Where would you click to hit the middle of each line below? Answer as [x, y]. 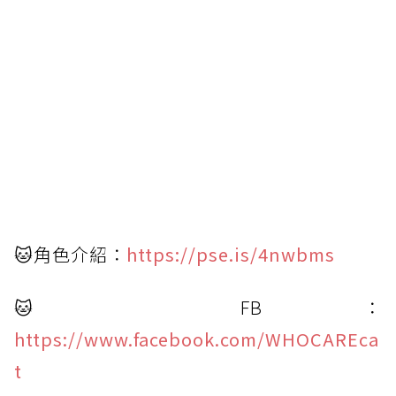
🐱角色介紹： [70, 255]
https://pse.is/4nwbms [231, 255]
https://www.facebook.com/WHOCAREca [197, 339]
